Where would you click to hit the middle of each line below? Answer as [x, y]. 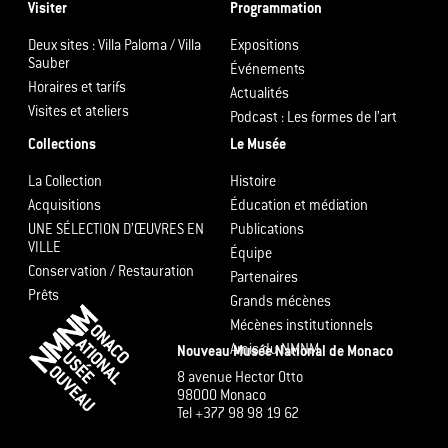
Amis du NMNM [274, 351]
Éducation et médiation [298, 207]
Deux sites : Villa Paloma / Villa [114, 47]
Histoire [252, 183]
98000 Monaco [221, 397]
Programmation [275, 10]
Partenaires [263, 279]
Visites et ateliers [78, 113]
